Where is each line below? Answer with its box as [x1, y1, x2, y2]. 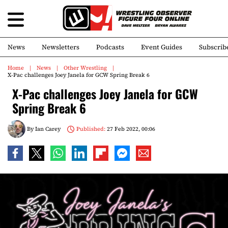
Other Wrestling [64, 64, 107, 72]
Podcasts [96, 43, 124, 51]
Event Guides [141, 43, 182, 51]
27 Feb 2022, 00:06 [105, 125, 155, 133]
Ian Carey [35, 125, 61, 133]
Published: [76, 125, 105, 133]
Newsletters [42, 43, 79, 51]
